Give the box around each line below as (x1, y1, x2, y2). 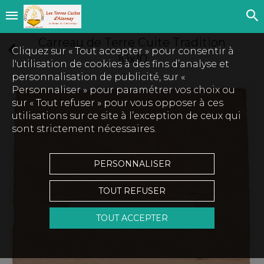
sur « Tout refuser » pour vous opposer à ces (12, 97, 223, 108)
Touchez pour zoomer (75, 206, 189, 217)
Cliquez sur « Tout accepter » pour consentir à (12, 45, 234, 57)
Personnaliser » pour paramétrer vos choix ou (12, 84, 235, 95)
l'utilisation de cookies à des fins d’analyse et (12, 58, 229, 70)
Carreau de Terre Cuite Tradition (38, 35, 226, 49)
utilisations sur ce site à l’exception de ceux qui (12, 110, 241, 121)
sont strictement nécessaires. (12, 123, 156, 134)
